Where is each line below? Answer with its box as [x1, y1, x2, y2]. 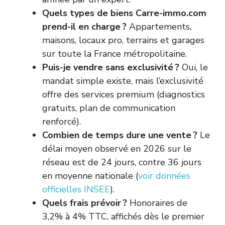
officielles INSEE [42, 183, 110, 196]
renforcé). [42, 116, 81, 128]
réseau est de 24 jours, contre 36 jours [42, 156, 201, 169]
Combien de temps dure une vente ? [42, 129, 197, 142]
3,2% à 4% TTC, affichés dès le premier [42, 210, 204, 223]
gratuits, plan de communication [42, 102, 175, 115]
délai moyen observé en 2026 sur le [42, 143, 191, 155]
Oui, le [179, 61, 208, 74]
